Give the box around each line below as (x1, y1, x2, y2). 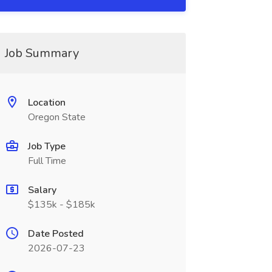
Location (27, 96, 66, 109)
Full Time (27, 154, 66, 168)
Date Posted (27, 227, 84, 240)
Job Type (27, 140, 66, 153)
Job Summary (4, 45, 79, 61)
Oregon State (27, 110, 86, 124)
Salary (27, 183, 56, 197)
